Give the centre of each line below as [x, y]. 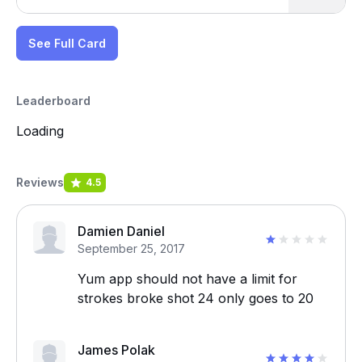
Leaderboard [53, 101]
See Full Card [67, 43]
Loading [40, 131]
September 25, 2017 [131, 248]
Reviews [40, 182]
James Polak [116, 350]
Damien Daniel [121, 231]
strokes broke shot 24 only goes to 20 [196, 298]
